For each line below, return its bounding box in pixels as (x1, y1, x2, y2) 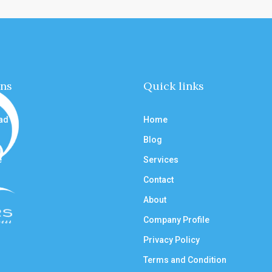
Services (143, 154, 178, 165)
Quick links (143, 78, 204, 93)
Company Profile (143, 214, 209, 225)
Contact (143, 174, 174, 185)
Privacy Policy (143, 234, 200, 245)
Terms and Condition (143, 254, 226, 265)
